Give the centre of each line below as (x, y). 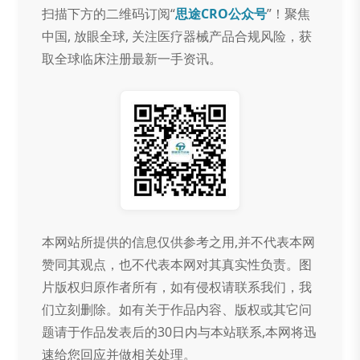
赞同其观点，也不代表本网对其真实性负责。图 (177, 264)
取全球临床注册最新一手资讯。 (132, 58)
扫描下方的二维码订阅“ (109, 13)
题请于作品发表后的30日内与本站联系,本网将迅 (180, 331)
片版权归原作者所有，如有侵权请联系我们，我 (177, 286)
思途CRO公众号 (221, 13)
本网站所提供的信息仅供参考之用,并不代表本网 (179, 241)
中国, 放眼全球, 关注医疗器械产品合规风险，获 (177, 36)
